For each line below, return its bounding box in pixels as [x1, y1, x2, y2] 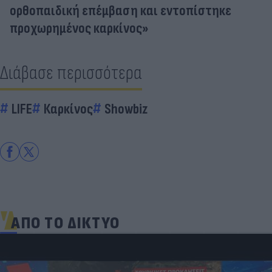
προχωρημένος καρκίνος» [10, 19, 149, 37]
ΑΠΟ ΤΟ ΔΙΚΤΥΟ [11, 212, 120, 233]
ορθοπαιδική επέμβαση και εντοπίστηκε [10, 1, 231, 19]
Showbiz [104, 100, 148, 118]
